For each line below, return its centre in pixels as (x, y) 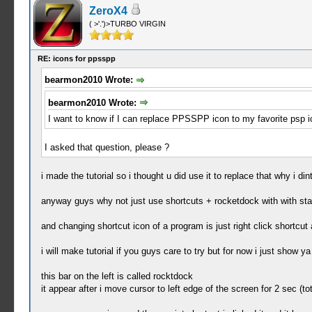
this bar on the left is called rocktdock (117, 276)
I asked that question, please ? (107, 148)
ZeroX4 (108, 11)
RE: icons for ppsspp (76, 58)
